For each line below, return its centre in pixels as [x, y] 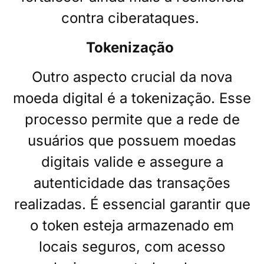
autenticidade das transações [132, 183]
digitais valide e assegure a [132, 162]
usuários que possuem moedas [132, 141]
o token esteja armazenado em [132, 226]
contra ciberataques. [130, 18]
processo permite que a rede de [132, 120]
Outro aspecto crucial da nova [132, 77]
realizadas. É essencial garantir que [132, 204]
